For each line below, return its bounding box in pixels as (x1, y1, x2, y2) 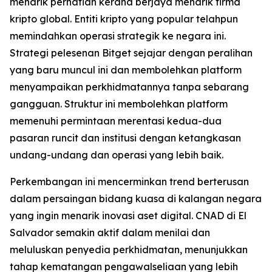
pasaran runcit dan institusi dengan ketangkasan (10, 131, 241, 144)
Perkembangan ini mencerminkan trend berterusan (10, 175, 249, 188)
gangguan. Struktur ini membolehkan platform (10, 97, 228, 110)
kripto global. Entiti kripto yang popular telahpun (10, 12, 238, 25)
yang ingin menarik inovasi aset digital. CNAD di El (10, 209, 246, 222)
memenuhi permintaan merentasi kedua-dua (10, 114, 222, 127)
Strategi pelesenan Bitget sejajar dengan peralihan (10, 46, 253, 59)
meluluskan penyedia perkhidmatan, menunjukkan (10, 243, 248, 256)
